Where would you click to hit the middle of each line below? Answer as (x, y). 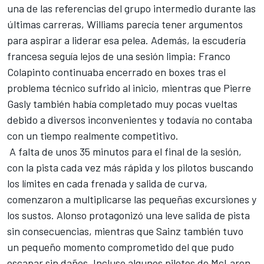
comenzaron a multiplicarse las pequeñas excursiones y (132, 199)
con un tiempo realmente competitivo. (93, 135)
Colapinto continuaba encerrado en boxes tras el (116, 72)
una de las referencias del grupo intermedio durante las (131, 8)
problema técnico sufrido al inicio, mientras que (115, 88)
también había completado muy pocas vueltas (134, 103)
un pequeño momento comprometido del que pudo (121, 247)
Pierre (237, 88)
